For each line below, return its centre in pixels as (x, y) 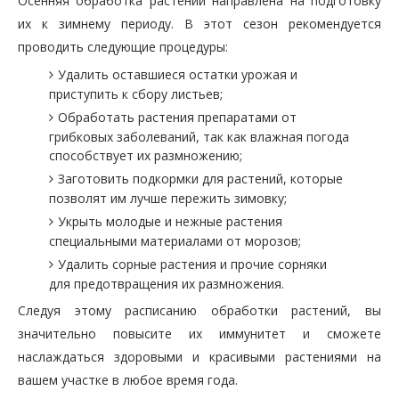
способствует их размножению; (146, 155)
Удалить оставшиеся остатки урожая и (178, 74)
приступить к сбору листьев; (136, 94)
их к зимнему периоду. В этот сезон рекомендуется (199, 24)
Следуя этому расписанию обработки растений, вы (199, 310)
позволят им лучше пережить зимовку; (168, 198)
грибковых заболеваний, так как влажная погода (199, 137)
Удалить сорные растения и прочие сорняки (192, 264)
